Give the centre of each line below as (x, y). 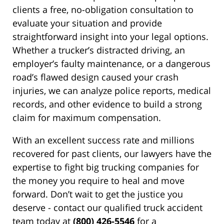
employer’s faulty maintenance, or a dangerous (111, 64)
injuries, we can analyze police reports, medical (112, 91)
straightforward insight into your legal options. (110, 37)
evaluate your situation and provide (87, 23)
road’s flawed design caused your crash (95, 77)
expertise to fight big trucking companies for (106, 167)
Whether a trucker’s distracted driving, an (99, 50)
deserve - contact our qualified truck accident (107, 208)
